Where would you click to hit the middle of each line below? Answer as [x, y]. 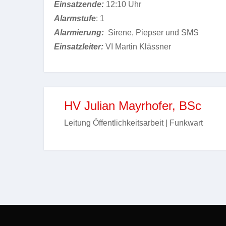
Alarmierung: [79, 33]
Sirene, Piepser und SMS [151, 33]
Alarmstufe [75, 18]
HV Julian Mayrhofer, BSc [133, 106]
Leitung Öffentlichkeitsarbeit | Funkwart [133, 123]
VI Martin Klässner [137, 47]
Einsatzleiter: [79, 47]
